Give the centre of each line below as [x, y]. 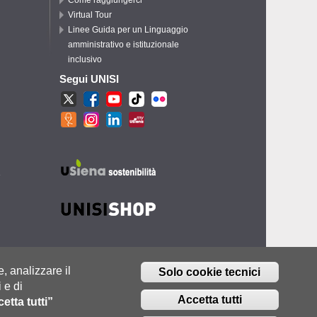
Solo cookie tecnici [210, 272]
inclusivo [85, 59]
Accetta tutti [209, 299]
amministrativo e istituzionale [123, 44]
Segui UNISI [89, 79]
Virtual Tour [90, 15]
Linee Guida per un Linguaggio [128, 29]
